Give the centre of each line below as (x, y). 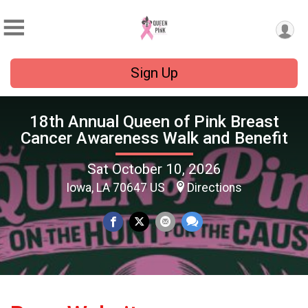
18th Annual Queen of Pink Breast (154, 121)
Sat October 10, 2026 (154, 169)
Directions (214, 187)
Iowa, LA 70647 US (117, 187)
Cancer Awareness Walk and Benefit (154, 138)
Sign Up (154, 73)
